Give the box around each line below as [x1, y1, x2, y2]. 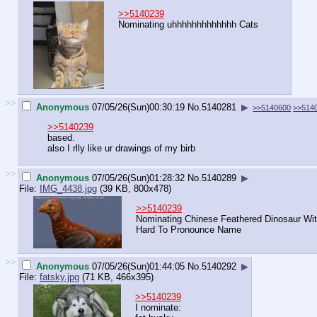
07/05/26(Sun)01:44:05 [92, 260, 185, 272]
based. [47, 132, 75, 144]
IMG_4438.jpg [40, 183, 97, 194]
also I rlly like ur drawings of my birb [47, 143, 195, 154]
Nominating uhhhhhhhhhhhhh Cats [118, 19, 258, 30]
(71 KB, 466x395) [79, 271, 154, 282]
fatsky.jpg [40, 271, 79, 282]
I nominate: [135, 302, 181, 313]
